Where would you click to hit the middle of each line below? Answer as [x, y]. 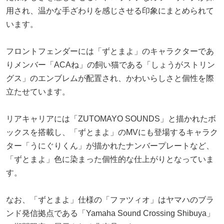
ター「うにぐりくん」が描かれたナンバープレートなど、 [110, 145]
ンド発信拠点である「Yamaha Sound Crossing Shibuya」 [110, 213]
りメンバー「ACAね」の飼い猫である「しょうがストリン [110, 64]
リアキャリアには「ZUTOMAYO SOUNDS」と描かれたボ [111, 118]
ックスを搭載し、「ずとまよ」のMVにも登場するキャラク [112, 132]
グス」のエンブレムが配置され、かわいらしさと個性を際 [110, 78]
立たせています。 [38, 91]
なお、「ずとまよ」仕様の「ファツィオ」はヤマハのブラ [110, 199]
